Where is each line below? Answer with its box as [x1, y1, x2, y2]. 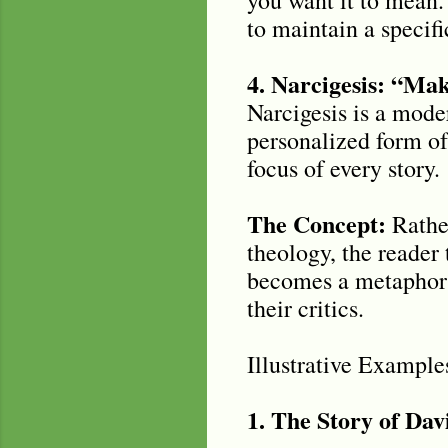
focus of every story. [246, 151, 440, 184]
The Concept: [246, 205, 386, 241]
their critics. [246, 291, 364, 324]
